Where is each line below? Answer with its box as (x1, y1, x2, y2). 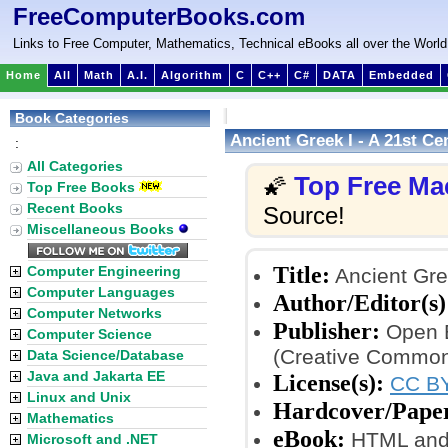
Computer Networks (27, 305, 162, 321)
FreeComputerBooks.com (13, 3, 305, 30)
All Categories (27, 158, 123, 174)
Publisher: (273, 317, 380, 344)
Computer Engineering (27, 263, 181, 279)
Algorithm (161, 69, 223, 81)
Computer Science (27, 326, 152, 342)
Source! (263, 202, 345, 229)
